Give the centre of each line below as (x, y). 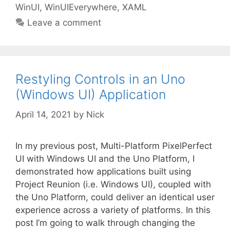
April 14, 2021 (43, 114)
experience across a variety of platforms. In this (113, 210)
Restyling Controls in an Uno (100, 79)
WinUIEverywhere (81, 7)
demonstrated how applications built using (103, 171)
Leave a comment (64, 23)
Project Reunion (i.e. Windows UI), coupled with (113, 184)
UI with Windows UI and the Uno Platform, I (105, 158)
